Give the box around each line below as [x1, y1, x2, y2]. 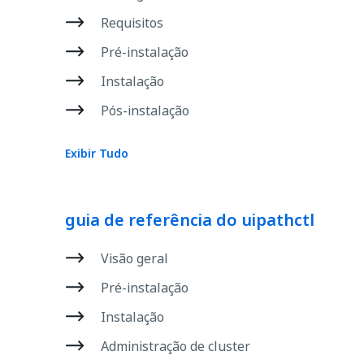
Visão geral [101, 249, 168, 268]
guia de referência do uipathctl [65, 208, 314, 232]
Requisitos [101, 13, 163, 32]
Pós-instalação [101, 101, 189, 120]
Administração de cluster [101, 336, 250, 356]
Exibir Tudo [65, 145, 128, 162]
